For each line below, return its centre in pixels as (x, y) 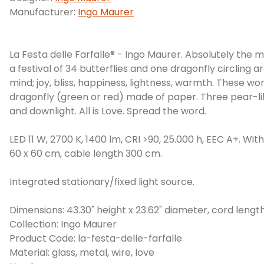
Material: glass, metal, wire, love (82, 253)
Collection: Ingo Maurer (63, 225)
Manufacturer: (44, 12)
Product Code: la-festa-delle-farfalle (96, 239)
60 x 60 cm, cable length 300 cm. (86, 154)
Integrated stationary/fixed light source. (102, 182)
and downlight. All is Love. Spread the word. (108, 111)
